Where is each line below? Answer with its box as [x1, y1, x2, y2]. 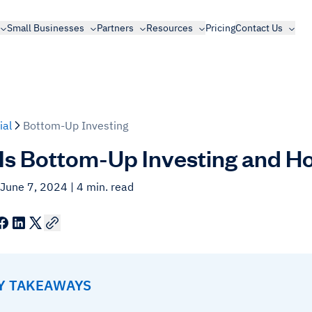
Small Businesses [6, 22, 84, 34]
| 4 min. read [70, 180, 134, 194]
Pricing [205, 22, 235, 34]
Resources [146, 22, 193, 34]
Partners [96, 22, 134, 34]
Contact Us [235, 22, 283, 34]
